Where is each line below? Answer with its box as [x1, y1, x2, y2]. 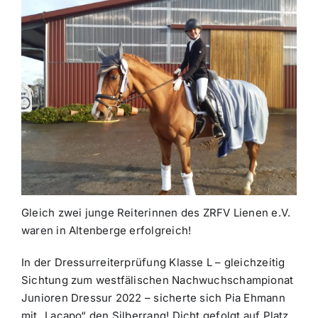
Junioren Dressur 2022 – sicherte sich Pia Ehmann [21, 290, 285, 305]
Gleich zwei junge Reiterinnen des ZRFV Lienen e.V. [21, 205, 291, 219]
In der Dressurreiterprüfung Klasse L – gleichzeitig [21, 255, 285, 269]
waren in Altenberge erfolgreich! [21, 223, 192, 237]
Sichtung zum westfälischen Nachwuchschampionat [21, 273, 294, 287]
